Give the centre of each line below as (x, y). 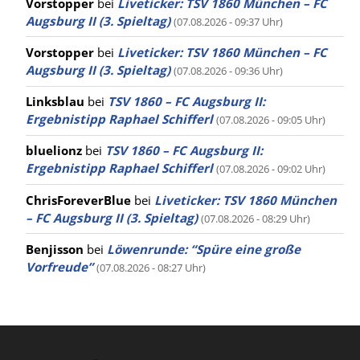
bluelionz (54, 151)
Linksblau (55, 102)
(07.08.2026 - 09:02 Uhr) (271, 169)
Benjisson (55, 249)
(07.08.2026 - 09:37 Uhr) (228, 21)
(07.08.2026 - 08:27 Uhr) (151, 267)
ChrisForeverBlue (78, 200)
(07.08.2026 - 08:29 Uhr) (256, 218)
